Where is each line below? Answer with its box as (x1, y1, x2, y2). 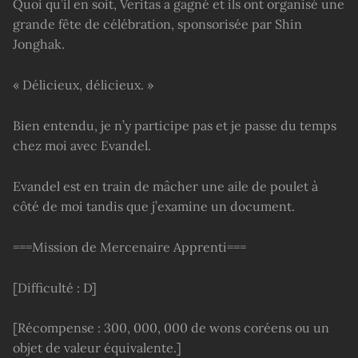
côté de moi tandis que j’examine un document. (13, 197, 295, 214)
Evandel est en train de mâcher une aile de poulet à (13, 177, 318, 194)
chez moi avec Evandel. (13, 137, 151, 153)
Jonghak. (13, 35, 65, 52)
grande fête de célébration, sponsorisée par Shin (13, 15, 302, 32)
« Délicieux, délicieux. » (13, 76, 153, 93)
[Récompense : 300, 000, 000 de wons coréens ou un (13, 320, 329, 336)
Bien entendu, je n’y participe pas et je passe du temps (13, 117, 336, 133)
